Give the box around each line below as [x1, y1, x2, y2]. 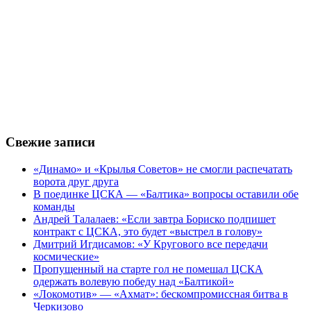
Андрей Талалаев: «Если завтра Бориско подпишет [33, 212, 276, 225]
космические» [33, 250, 99, 262]
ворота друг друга [33, 175, 119, 187]
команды [33, 200, 75, 212]
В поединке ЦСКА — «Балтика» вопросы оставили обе [33, 187, 299, 200]
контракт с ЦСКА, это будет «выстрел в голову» [33, 225, 262, 237]
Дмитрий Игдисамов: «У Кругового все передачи [33, 237, 268, 250]
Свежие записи [6, 135, 95, 150]
